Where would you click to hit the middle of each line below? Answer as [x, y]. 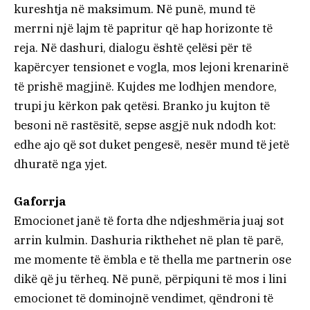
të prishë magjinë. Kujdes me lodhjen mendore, [145, 87]
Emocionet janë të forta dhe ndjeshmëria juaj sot [149, 221]
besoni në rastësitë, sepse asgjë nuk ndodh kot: [145, 126]
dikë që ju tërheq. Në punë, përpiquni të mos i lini [150, 279]
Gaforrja [40, 202]
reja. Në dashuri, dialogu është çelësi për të [133, 48]
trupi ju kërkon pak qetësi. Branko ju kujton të [142, 106]
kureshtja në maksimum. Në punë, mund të [135, 9]
